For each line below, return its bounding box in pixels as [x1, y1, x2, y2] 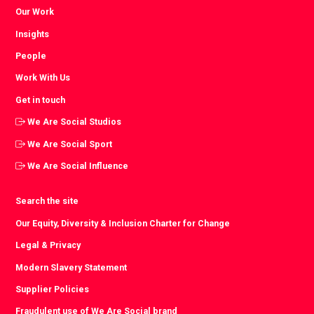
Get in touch [15, 94, 66, 105]
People [15, 50, 47, 61]
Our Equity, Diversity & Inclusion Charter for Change [15, 217, 231, 228]
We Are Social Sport [27, 138, 113, 149]
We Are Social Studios [27, 116, 122, 128]
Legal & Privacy [15, 240, 81, 251]
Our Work [15, 6, 55, 18]
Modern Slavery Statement [15, 261, 128, 273]
